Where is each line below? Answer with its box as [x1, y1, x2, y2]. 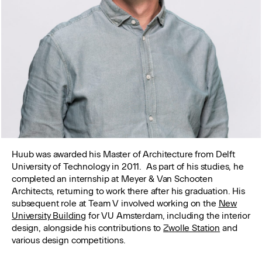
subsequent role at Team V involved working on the [12, 198, 219, 209]
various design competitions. [12, 235, 126, 246]
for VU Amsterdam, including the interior [86, 211, 251, 221]
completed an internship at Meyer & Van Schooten [12, 174, 213, 184]
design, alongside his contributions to [12, 223, 164, 233]
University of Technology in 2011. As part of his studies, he [12, 161, 244, 172]
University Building [12, 211, 87, 221]
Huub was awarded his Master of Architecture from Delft [12, 149, 235, 160]
